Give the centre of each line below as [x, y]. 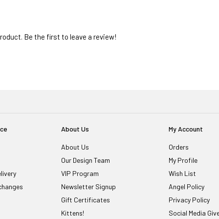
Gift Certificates [85, 200]
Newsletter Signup [88, 187]
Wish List [183, 174]
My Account [186, 129]
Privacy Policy [189, 200]
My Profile [183, 160]
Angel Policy [187, 187]
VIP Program [80, 174]
